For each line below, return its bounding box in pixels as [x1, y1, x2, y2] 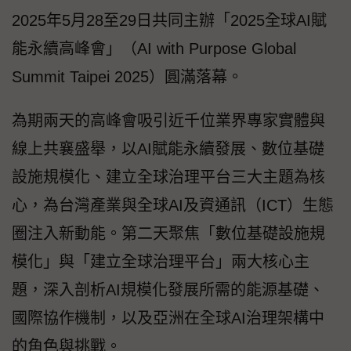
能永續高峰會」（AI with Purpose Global [12, 40, 296, 58]
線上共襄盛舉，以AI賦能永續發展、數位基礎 [12, 140, 324, 158]
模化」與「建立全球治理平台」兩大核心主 [12, 253, 309, 271]
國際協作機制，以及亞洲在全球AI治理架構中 [12, 309, 324, 327]
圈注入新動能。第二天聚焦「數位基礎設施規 [12, 225, 325, 243]
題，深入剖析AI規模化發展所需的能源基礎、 [12, 281, 324, 299]
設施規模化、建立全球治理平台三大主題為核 [12, 168, 325, 186]
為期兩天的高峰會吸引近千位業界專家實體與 [12, 112, 325, 130]
